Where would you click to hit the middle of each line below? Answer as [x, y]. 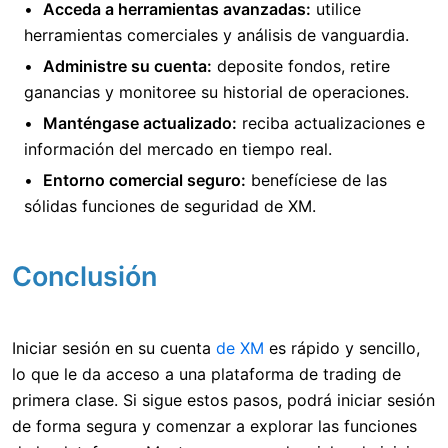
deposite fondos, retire [301, 65]
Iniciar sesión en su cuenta [114, 347]
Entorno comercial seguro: [144, 179]
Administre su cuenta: [127, 65]
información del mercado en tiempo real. [178, 148]
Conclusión [84, 276]
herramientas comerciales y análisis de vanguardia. [216, 34]
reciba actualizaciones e [331, 122]
